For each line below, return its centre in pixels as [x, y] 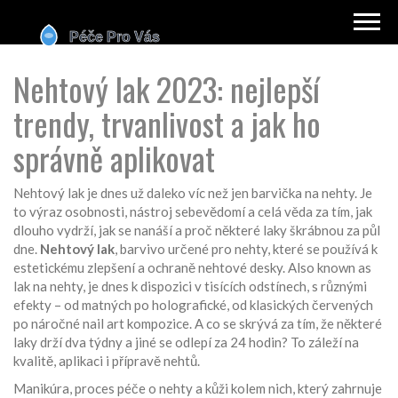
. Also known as [327, 267]
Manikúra [41, 388]
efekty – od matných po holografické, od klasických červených [193, 305]
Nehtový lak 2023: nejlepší [167, 88]
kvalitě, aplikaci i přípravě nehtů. [107, 361]
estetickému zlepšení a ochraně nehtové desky [148, 267]
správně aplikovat [114, 158]
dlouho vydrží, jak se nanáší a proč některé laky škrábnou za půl [197, 230]
